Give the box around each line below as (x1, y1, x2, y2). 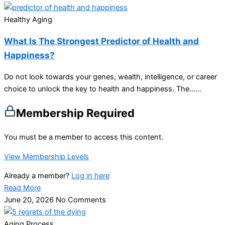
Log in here (71, 171, 109, 181)
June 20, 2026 (4, 195, 56, 205)
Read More (4, 183, 41, 193)
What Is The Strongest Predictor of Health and (4, 35, 199, 46)
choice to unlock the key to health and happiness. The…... (4, 84, 201, 93)
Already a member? (4, 171, 71, 181)
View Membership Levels (4, 152, 89, 161)
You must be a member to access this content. (4, 133, 163, 142)
